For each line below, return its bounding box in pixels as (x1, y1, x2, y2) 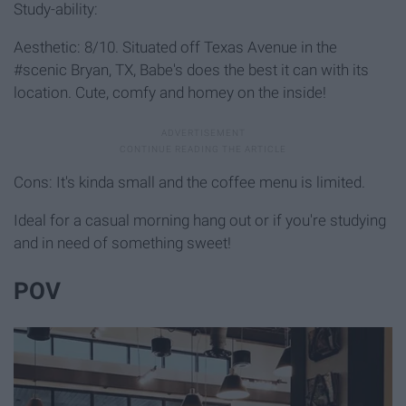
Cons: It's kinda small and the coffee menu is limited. (14, 172, 365, 191)
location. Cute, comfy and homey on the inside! (14, 82, 326, 101)
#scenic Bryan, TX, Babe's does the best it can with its (14, 60, 369, 79)
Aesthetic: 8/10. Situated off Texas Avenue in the (14, 37, 337, 56)
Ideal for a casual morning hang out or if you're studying (14, 210, 386, 229)
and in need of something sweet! (14, 233, 231, 252)
